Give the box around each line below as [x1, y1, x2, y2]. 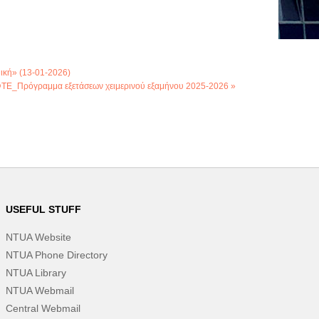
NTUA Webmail [5, 285, 74, 296]
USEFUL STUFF [5, 204, 81, 215]
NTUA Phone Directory [5, 249, 108, 261]
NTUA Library [5, 267, 66, 278]
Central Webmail [5, 303, 80, 314]
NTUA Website [5, 231, 71, 243]
